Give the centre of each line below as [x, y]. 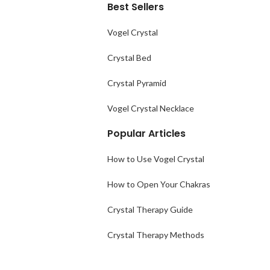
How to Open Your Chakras [159, 184]
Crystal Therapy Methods [155, 235]
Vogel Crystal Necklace [150, 108]
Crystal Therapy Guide [150, 209]
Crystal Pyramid [137, 83]
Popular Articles [146, 133]
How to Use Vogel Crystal [155, 159]
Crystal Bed [129, 58]
